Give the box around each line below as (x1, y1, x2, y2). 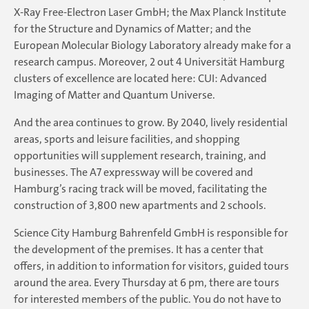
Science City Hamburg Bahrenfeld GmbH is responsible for (14, 226, 288, 241)
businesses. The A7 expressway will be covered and (14, 165, 253, 180)
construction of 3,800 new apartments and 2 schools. (14, 198, 266, 213)
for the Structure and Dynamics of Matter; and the (14, 21, 251, 37)
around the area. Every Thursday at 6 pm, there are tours (14, 275, 279, 290)
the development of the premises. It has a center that (14, 242, 263, 257)
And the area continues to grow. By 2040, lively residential (14, 115, 288, 130)
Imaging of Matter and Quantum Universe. (14, 88, 215, 103)
